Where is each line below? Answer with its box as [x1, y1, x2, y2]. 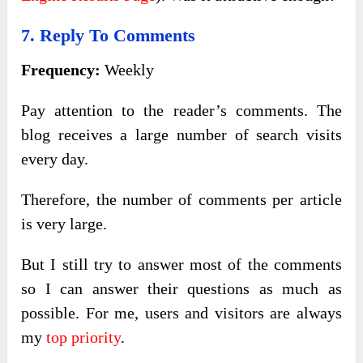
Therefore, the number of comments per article [21, 190, 342, 209]
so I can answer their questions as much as [21, 280, 342, 298]
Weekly [100, 61, 155, 79]
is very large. [21, 215, 108, 233]
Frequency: [21, 61, 101, 79]
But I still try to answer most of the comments [21, 255, 342, 274]
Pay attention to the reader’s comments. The [21, 101, 342, 120]
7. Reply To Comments [21, 25, 196, 46]
